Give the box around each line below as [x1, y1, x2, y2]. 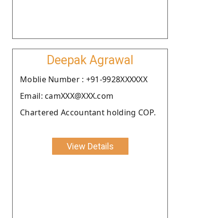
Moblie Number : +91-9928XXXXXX [20, 73, 147, 85]
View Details [66, 141, 114, 151]
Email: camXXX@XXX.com [20, 90, 114, 101]
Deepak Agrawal [47, 53, 133, 67]
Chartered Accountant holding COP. [20, 107, 156, 118]
